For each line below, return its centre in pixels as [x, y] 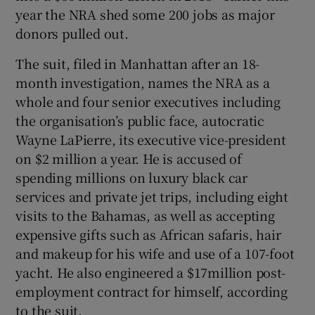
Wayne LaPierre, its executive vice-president [151, 139]
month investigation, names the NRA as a [143, 82]
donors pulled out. [72, 33]
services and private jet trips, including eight [152, 196]
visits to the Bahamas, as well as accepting [145, 215]
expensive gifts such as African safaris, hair [148, 234]
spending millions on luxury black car [132, 177]
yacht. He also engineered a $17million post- [150, 272]
